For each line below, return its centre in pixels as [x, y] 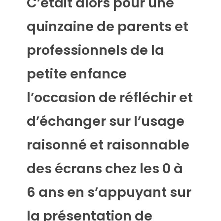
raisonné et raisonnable [108, 145]
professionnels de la [95, 50]
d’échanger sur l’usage [105, 121]
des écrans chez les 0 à [105, 169]
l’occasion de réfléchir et [110, 98]
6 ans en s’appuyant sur [109, 192]
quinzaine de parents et [107, 27]
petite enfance [76, 74]
